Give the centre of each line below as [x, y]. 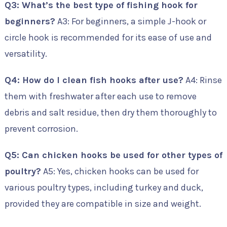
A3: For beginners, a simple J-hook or [130, 21]
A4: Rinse [202, 80]
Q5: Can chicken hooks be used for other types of [113, 155]
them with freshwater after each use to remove [100, 96]
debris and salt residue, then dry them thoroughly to [110, 112]
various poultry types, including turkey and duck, [104, 187]
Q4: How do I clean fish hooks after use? [94, 80]
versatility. [26, 54]
